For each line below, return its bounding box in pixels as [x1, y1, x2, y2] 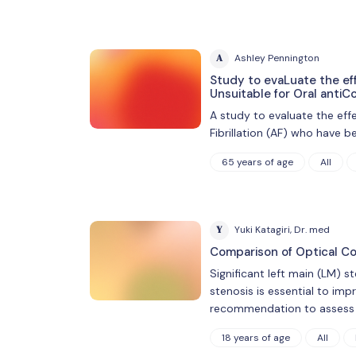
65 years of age [221, 155, 293, 168]
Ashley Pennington [234, 52, 319, 65]
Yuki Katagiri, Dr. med [234, 223, 330, 237]
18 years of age [221, 331, 290, 344]
